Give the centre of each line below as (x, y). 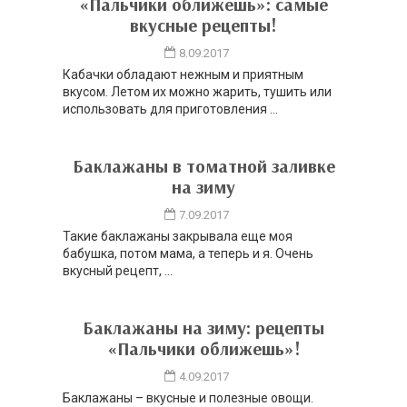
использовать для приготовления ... (170, 109)
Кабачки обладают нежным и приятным (183, 75)
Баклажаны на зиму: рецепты (203, 328)
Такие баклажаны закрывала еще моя (178, 237)
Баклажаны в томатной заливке (203, 166)
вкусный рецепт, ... (118, 271)
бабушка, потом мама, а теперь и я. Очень (188, 254)
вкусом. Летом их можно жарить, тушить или (197, 92)
